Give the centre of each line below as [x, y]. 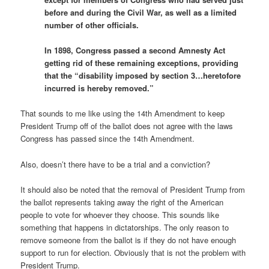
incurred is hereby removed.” [99, 88]
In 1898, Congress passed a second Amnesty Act [135, 50]
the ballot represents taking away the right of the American [122, 202]
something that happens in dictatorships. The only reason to [125, 227]
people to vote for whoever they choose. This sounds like [120, 214]
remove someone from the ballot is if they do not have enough [128, 240]
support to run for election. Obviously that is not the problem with [133, 252]
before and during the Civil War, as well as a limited [141, 13]
